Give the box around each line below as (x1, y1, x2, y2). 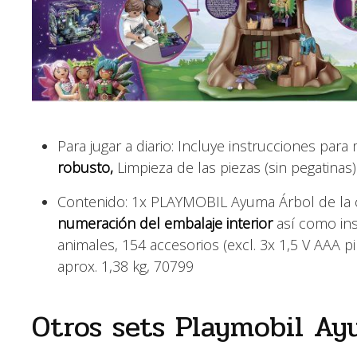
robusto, (57, 157, 113, 177)
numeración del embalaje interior (57, 213, 273, 233)
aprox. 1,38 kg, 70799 (57, 256, 194, 276)
